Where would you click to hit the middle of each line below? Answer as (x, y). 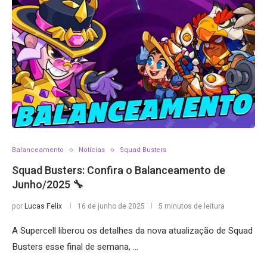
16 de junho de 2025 (111, 206)
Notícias (92, 150)
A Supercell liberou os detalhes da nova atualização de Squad (132, 231)
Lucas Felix (43, 206)
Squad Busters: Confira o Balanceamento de (119, 171)
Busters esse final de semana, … (75, 247)
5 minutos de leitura (192, 206)
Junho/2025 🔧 (48, 185)
